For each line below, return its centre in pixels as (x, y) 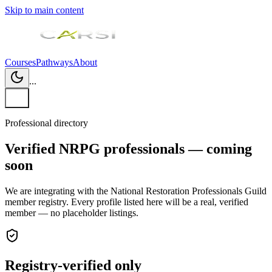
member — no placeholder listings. (72, 212)
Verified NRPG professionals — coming (128, 148)
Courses (20, 62)
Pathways (54, 62)
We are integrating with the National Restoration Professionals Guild (136, 191)
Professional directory (46, 123)
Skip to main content (44, 10)
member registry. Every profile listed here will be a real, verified (127, 202)
